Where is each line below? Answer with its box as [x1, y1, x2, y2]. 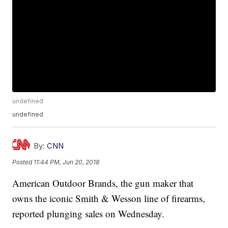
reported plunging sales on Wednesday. [12, 207, 165, 220]
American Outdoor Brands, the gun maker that [12, 177, 194, 190]
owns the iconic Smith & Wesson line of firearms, [12, 192, 206, 205]
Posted [12, 158, 34, 166]
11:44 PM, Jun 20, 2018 [34, 158, 100, 166]
